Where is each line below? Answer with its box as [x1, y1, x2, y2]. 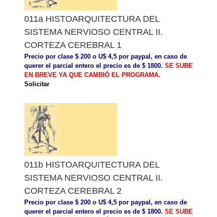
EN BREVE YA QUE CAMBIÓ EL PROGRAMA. [24, 71, 160, 78]
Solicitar [24, 80, 49, 88]
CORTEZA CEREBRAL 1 [24, 40, 122, 50]
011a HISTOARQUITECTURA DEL [24, 14, 159, 24]
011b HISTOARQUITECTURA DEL [24, 159, 159, 170]
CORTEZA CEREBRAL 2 [24, 186, 122, 196]
